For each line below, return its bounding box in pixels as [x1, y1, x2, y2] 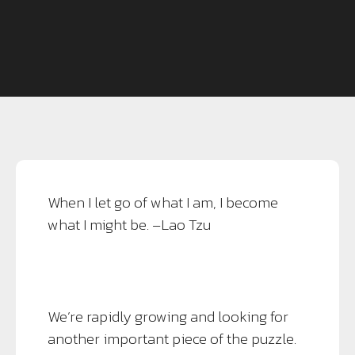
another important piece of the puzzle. [48, 327, 296, 350]
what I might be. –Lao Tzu [48, 213, 211, 236]
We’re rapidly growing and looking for [48, 305, 288, 328]
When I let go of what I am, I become [48, 191, 278, 214]
